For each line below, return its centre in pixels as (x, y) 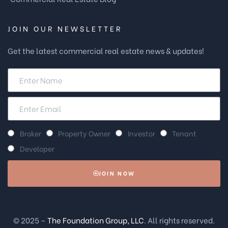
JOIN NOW (117, 173)
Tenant (184, 133)
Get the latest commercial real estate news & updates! (106, 50)
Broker (30, 133)
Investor (141, 133)
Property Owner (84, 133)
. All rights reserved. (179, 220)
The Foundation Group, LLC (96, 220)
